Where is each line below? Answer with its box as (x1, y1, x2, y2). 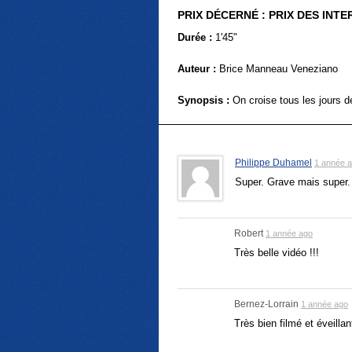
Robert (234, 227, 263, 239)
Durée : (178, 31, 212, 43)
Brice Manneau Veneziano (216, 62, 338, 75)
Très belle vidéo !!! (234, 246, 319, 258)
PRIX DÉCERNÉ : (178, 8, 266, 21)
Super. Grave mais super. (235, 175, 350, 188)
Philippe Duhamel (235, 156, 312, 168)
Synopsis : (178, 93, 229, 106)
